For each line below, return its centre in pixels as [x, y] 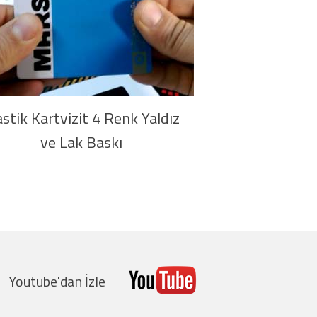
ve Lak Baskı [81, 142]
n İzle [90, 281]
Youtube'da [42, 281]
